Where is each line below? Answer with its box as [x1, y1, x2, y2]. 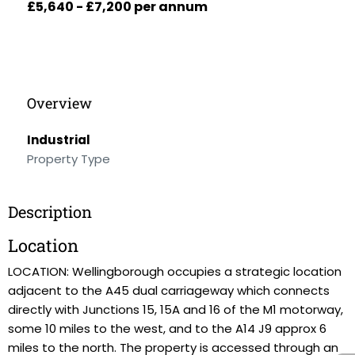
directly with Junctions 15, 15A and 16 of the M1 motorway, [8, 301, 343, 318]
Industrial [27, 132, 90, 148]
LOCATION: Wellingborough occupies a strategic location [8, 263, 342, 280]
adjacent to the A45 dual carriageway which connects [8, 282, 330, 299]
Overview [27, 94, 92, 113]
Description [8, 201, 92, 222]
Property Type [27, 151, 110, 167]
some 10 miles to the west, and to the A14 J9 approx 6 [8, 320, 326, 337]
